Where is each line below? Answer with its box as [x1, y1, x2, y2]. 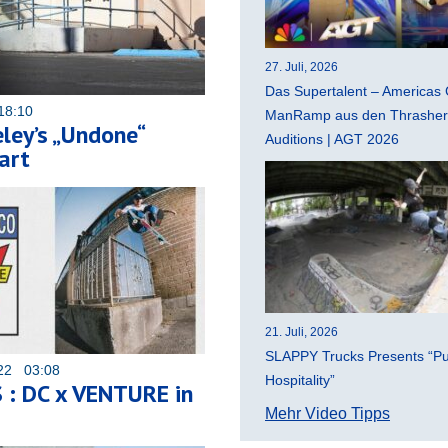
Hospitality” [265, 372, 335, 389]
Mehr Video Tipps [265, 405, 390, 423]
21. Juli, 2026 [265, 325, 338, 340]
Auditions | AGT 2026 [265, 131, 399, 148]
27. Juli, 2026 [265, 60, 338, 75]
